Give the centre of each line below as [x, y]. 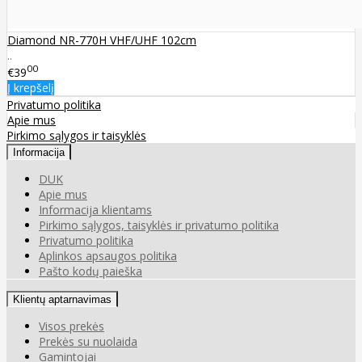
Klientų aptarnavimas [62, 300]
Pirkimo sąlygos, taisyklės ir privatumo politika [159, 225]
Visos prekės [72, 326]
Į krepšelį [31, 88]
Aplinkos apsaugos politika [108, 256]
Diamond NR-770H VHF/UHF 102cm [102, 40]
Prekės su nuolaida [88, 342]
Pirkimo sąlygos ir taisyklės [76, 136]
